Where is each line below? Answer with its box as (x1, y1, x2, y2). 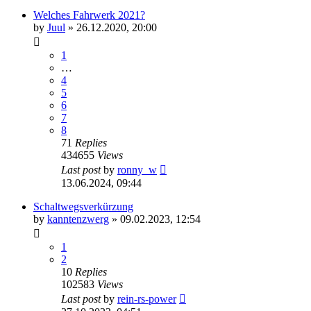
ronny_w (117, 164, 157, 176)
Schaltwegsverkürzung (33, 201, 133, 213)
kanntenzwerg (47, 213, 109, 226)
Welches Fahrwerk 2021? (33, 9, 145, 22)
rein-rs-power (117, 293, 176, 305)
